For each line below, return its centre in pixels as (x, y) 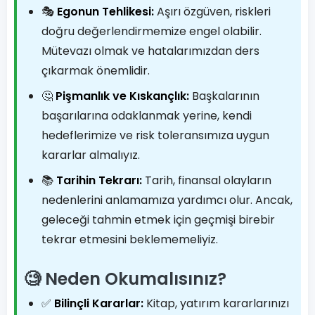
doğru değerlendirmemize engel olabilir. (152, 31)
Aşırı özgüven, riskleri (212, 12)
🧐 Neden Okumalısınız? (125, 279)
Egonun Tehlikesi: (105, 12)
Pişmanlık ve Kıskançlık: (122, 96)
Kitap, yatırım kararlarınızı (216, 303)
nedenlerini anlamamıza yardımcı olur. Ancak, (167, 200)
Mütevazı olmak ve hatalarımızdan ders (150, 51)
